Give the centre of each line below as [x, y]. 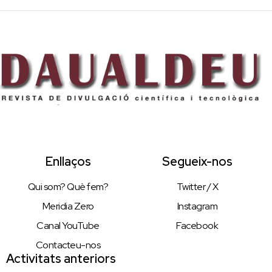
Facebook [197, 225]
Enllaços [68, 161]
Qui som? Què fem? [68, 186]
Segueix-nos [197, 161]
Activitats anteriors [61, 258]
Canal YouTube [68, 225]
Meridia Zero [68, 206]
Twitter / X [197, 186]
